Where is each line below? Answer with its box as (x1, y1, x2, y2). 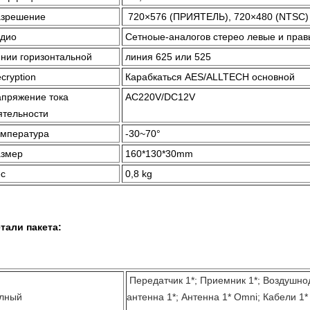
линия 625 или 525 (125, 51, 211, 62)
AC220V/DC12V (125, 91, 195, 102)
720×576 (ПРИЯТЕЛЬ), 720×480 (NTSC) (128, 11, 309, 22)
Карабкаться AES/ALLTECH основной (125, 71, 295, 82)
